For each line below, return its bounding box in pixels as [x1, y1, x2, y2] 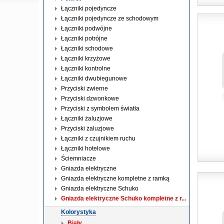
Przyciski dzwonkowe [61, 95, 119, 102]
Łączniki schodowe [61, 45, 113, 52]
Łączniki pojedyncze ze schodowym [61, 15, 158, 22]
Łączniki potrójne [61, 35, 107, 42]
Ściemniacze [61, 155, 96, 162]
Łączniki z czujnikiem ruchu [61, 135, 135, 142]
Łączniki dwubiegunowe [61, 75, 127, 82]
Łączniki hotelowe [61, 145, 110, 152]
